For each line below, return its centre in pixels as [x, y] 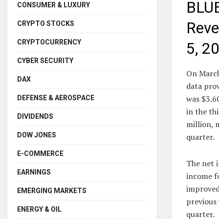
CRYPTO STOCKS [46, 23]
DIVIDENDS [35, 116]
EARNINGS [34, 172]
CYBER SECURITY [45, 60]
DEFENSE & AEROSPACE [56, 98]
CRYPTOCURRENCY [49, 42]
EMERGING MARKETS [52, 190]
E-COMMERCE [40, 153]
